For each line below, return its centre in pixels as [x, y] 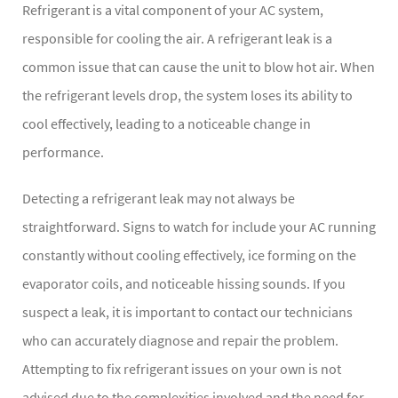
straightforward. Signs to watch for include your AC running [199, 227]
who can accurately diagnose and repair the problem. [180, 341]
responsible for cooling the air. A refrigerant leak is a [177, 39]
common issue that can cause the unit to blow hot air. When [199, 67]
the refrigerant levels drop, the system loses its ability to [187, 96]
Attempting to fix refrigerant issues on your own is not [182, 369]
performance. [63, 152]
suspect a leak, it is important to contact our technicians [187, 312]
